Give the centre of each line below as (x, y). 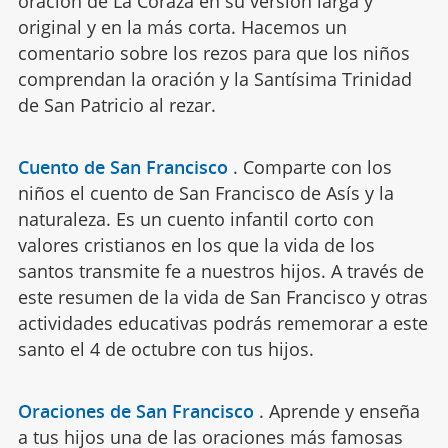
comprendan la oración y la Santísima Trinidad (214, 79)
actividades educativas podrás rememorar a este (222, 323)
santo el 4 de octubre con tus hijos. (165, 349)
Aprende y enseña (344, 411)
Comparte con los (317, 167)
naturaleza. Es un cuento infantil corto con (195, 219)
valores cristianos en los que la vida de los (196, 245)
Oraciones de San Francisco (135, 411)
